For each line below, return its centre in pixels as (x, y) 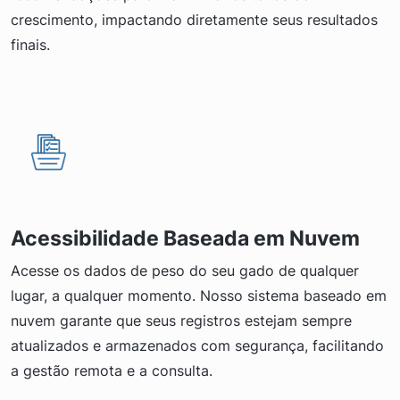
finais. (30, 44)
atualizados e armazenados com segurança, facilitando (197, 345)
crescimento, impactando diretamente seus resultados (194, 19)
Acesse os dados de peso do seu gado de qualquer (185, 270)
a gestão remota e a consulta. (112, 370)
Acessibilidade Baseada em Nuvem (185, 237)
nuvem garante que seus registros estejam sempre (181, 320)
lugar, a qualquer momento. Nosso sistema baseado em (199, 295)
